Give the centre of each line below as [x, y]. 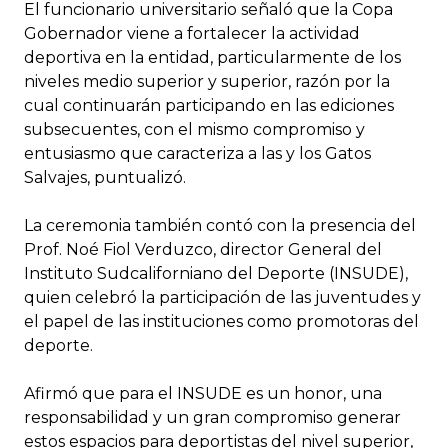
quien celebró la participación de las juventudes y [222, 297]
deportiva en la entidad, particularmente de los [212, 57]
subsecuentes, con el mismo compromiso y [194, 129]
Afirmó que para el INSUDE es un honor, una [203, 393]
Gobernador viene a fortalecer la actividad [192, 33]
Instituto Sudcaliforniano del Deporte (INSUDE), [216, 273]
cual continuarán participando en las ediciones [209, 105]
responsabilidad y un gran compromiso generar [212, 417]
